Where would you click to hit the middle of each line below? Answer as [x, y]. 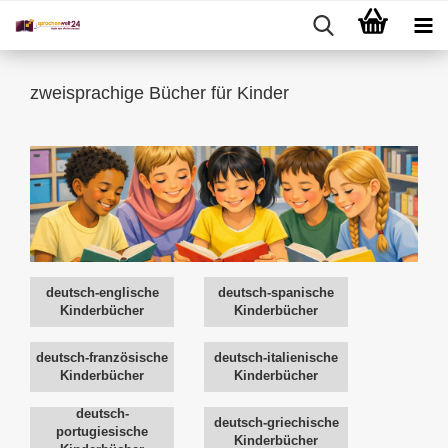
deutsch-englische [102, 293]
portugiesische [102, 432]
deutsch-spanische [276, 293]
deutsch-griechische [276, 423]
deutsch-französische [102, 358]
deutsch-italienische [276, 358]
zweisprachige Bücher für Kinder [159, 93]
